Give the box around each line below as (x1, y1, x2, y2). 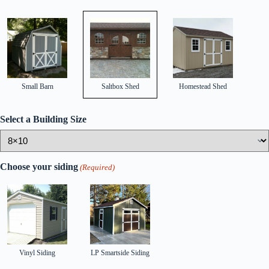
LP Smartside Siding (91, 249, 150, 257)
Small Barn (21, 82, 53, 91)
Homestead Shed (179, 82, 227, 91)
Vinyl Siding (19, 249, 55, 257)
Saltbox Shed (101, 82, 139, 91)
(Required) (80, 163, 115, 172)
